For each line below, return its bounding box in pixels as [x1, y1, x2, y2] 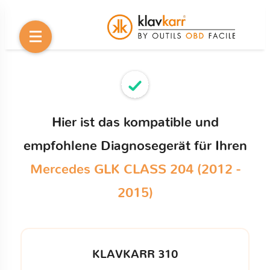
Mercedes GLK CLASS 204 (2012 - [30, 163, 240, 176]
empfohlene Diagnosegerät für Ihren [23, 139, 247, 152]
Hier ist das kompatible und [51, 116, 219, 129]
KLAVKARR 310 [92, 248, 178, 260]
